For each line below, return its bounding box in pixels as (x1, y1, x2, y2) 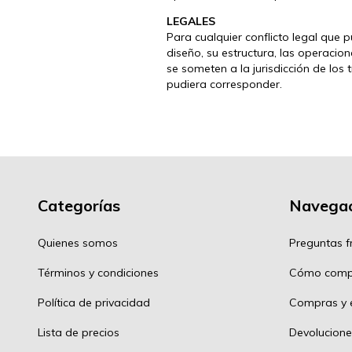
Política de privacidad (38, 295, 150, 310)
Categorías (38, 195, 120, 215)
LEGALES (167, 13, 215, 28)
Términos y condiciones (38, 266, 159, 280)
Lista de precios (38, 325, 119, 340)
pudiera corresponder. (167, 76, 282, 91)
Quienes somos (38, 236, 118, 251)
